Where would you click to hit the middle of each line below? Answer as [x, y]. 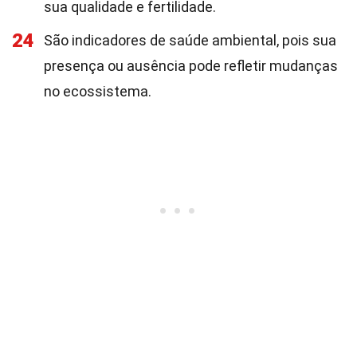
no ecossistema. [98, 91]
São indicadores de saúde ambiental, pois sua [190, 40]
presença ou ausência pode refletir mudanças [191, 66]
